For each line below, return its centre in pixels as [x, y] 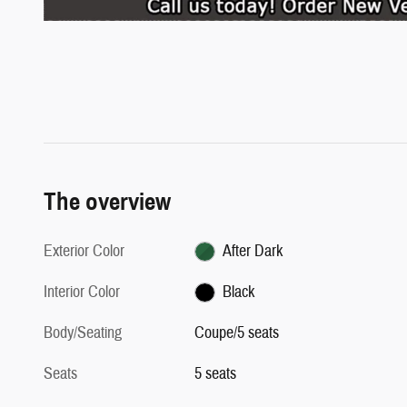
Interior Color [82, 292]
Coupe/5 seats [237, 333]
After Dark [252, 251]
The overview [107, 201]
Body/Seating [83, 333]
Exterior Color [84, 251]
